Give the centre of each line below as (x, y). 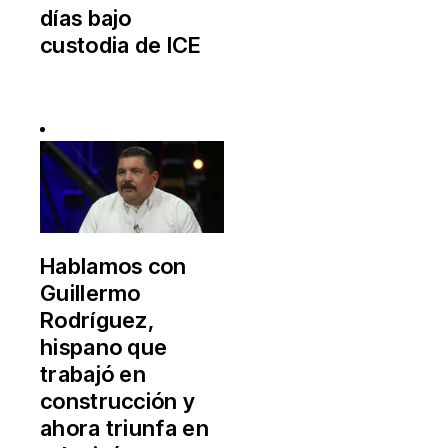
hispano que (104, 346)
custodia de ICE (120, 44)
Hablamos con (113, 265)
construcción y (118, 400)
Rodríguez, (98, 319)
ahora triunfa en (124, 427)
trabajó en (93, 373)
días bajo (86, 17)
